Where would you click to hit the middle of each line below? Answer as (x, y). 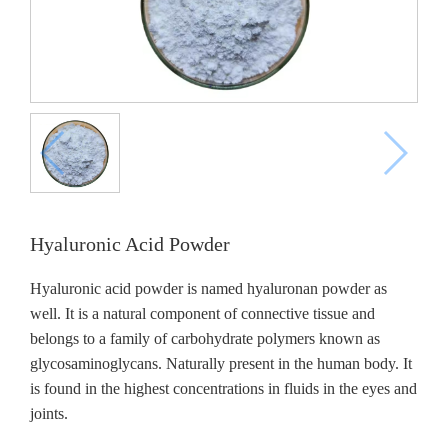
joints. (49, 413)
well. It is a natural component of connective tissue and (202, 313)
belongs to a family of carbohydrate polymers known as (205, 338)
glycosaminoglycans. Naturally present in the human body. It (221, 363)
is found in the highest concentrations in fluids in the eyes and (223, 388)
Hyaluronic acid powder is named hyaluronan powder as (208, 288)
